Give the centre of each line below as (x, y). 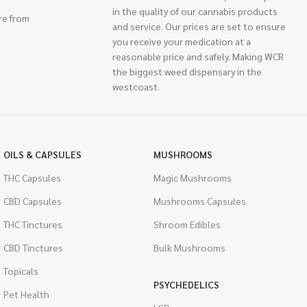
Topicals (21, 271)
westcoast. (136, 86)
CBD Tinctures (33, 247)
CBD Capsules (32, 201)
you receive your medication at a (182, 41)
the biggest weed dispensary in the (187, 71)
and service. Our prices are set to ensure (199, 26)
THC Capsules (32, 177)
